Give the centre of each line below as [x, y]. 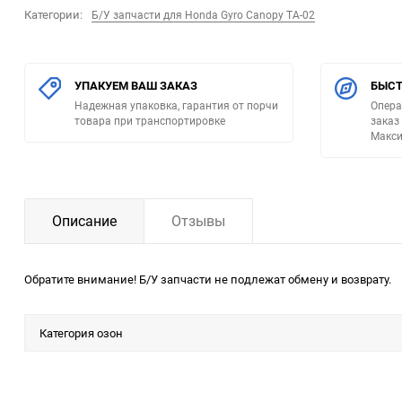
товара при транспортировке [150, 121]
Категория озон [81, 333]
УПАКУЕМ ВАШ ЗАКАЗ [136, 86]
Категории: [53, 15]
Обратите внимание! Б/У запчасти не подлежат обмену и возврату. [208, 280]
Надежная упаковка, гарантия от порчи [176, 105]
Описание [84, 221]
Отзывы [198, 221]
